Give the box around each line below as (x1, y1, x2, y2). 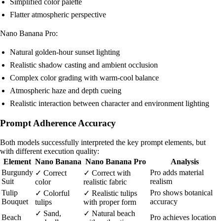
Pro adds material (150, 168, 204, 177)
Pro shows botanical (150, 188, 213, 197)
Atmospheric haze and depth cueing (10, 86, 121, 95)
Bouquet (1, 197, 28, 206)
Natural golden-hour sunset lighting (10, 48, 120, 57)
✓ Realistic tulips (83, 189, 137, 198)
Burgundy (1, 168, 33, 177)
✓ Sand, (35, 209, 61, 218)
